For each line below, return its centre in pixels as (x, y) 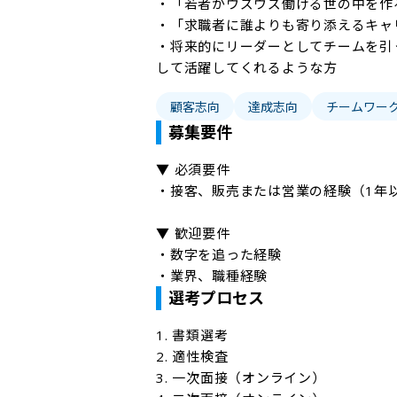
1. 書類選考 (192, 335)
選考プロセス (216, 298)
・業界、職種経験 (212, 276)
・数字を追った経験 (219, 254)
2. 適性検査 (192, 356)
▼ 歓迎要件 (193, 233)
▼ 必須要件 (193, 169)
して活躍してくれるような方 (247, 67)
